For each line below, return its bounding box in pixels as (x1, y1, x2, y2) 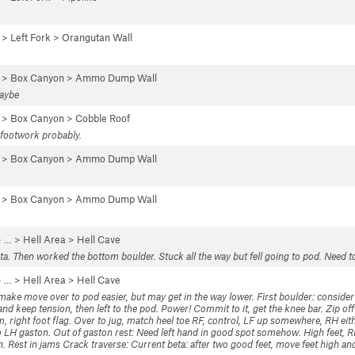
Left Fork (10, 31, 51, 44)
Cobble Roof (75, 112, 130, 124)
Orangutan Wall (62, 31, 132, 44)
